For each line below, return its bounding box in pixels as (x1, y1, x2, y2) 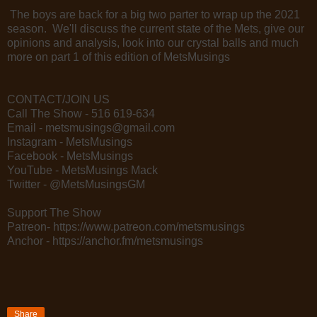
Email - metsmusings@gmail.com (7, 121, 175, 134)
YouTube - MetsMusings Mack (7, 163, 158, 176)
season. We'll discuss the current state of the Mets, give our (7, 22, 304, 35)
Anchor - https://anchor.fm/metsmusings (7, 234, 203, 247)
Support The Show (7, 206, 101, 219)
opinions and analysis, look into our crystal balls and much (7, 36, 299, 49)
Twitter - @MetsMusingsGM (7, 178, 145, 190)
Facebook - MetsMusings (7, 149, 133, 162)
